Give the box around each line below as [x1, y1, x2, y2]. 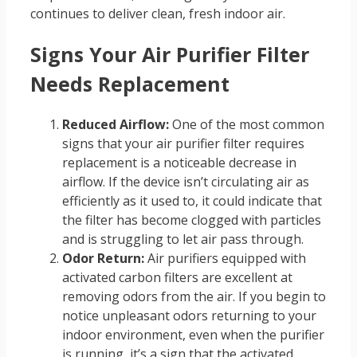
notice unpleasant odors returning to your [62, 307, 316, 325]
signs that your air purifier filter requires [62, 135, 304, 153]
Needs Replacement [30, 69, 229, 97]
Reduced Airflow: [62, 116, 169, 134]
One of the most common [169, 116, 324, 134]
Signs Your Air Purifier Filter [30, 40, 309, 68]
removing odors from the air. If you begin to [62, 288, 326, 306]
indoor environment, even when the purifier [62, 326, 324, 344]
